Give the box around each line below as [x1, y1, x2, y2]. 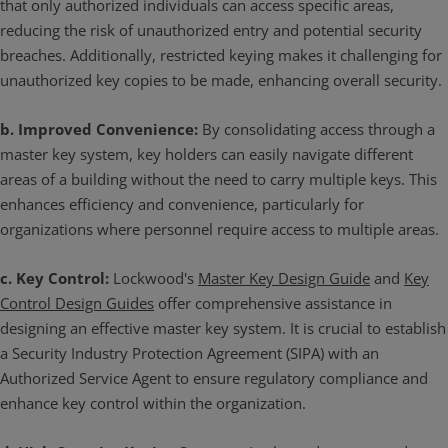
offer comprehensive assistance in [154, 293, 392, 313]
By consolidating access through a [202, 119, 435, 139]
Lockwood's [109, 268, 198, 288]
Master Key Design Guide [198, 268, 370, 288]
